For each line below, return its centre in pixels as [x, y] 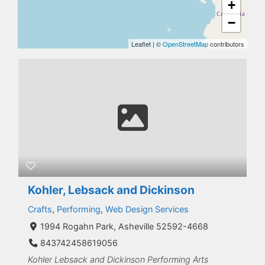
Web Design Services [147, 209]
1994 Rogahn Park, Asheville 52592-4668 [124, 226]
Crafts [40, 209]
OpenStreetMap [185, 44]
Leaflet [142, 44]
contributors [226, 44]
